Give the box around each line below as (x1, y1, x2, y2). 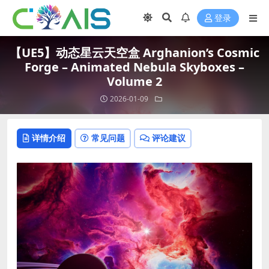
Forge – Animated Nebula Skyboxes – (25, 59, 244, 75)
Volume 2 (107, 73, 162, 89)
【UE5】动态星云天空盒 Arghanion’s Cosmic (10, 44, 259, 61)
